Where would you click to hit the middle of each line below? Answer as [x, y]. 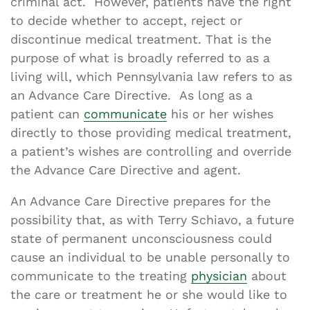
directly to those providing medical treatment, [151, 132]
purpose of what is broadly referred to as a [140, 57]
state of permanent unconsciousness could [141, 238]
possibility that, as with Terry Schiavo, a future [152, 219]
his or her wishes [220, 113]
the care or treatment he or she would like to [149, 294]
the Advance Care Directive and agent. [126, 170]
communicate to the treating [101, 275]
